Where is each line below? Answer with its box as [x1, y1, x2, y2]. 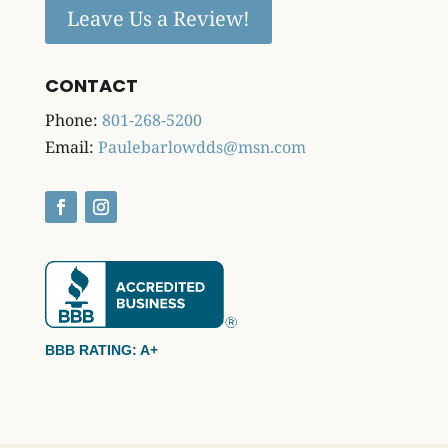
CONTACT [44, 73, 138, 99]
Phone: [44, 109, 102, 132]
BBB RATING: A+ [44, 342, 158, 359]
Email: [44, 136, 98, 159]
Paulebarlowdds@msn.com [97, 136, 306, 159]
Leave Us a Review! [66, 5, 250, 33]
